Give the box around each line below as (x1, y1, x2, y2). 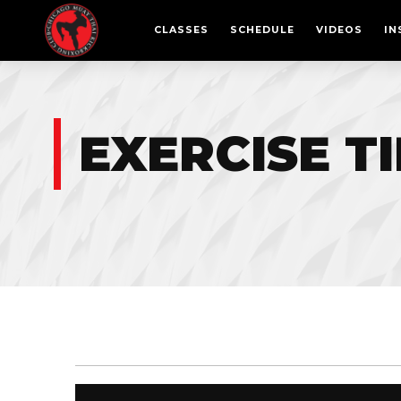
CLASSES (154, 24, 209, 36)
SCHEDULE (230, 24, 294, 36)
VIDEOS (316, 24, 363, 36)
